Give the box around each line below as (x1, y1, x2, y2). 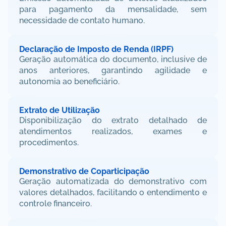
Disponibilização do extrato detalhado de (19, 116, 207, 125)
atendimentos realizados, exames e (19, 127, 207, 136)
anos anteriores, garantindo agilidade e (19, 66, 207, 75)
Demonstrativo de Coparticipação (19, 166, 149, 176)
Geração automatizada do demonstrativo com (19, 177, 207, 186)
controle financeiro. (19, 199, 92, 208)
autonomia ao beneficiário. (19, 77, 120, 86)
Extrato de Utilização (19, 105, 100, 115)
